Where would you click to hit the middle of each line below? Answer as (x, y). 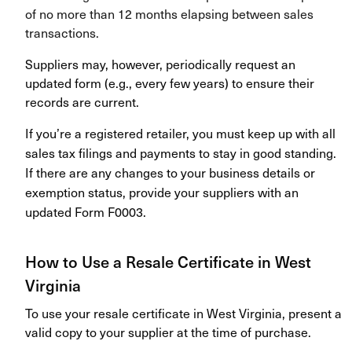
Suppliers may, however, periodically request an (160, 64)
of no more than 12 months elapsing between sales (169, 14)
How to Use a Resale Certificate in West (168, 262)
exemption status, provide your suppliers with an (162, 192)
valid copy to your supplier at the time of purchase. (168, 332)
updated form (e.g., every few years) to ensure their (170, 83)
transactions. (62, 33)
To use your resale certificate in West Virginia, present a (183, 313)
